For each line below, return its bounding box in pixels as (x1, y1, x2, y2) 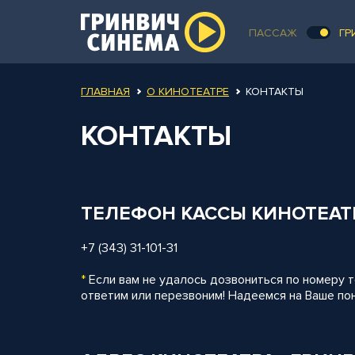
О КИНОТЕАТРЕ (147, 85, 229, 98)
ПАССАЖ (249, 25, 298, 40)
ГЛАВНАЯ (81, 85, 130, 98)
